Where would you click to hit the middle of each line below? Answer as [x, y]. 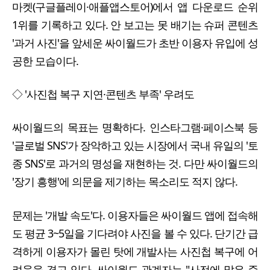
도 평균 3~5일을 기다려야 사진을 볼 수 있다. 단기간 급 [135, 233]
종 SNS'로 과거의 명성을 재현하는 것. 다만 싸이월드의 [135, 164]
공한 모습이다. [48, 61]
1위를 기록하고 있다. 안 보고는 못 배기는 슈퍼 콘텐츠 [135, 25]
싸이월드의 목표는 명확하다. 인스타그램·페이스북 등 [135, 127]
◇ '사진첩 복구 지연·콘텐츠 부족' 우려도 [103, 94]
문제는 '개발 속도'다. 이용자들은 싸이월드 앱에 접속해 [135, 215]
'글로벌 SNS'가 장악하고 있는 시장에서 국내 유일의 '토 [135, 146]
